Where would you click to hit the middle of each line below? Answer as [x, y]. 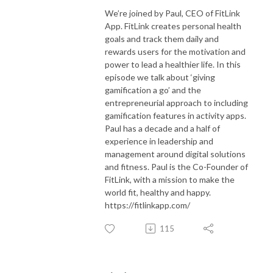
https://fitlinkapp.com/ [147, 205]
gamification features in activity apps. [175, 115]
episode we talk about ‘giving [160, 77]
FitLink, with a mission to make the [170, 179]
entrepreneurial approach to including [176, 102]
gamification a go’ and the [153, 90]
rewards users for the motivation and [175, 51]
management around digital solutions [175, 154]
